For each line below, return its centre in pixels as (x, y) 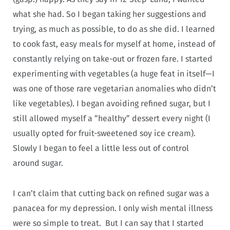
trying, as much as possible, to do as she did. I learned (114, 29)
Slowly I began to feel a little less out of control (101, 148)
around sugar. (39, 163)
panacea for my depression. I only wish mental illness (113, 208)
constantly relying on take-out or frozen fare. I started (113, 59)
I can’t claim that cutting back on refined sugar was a (111, 194)
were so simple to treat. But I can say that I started (108, 223)
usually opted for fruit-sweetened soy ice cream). (104, 133)
